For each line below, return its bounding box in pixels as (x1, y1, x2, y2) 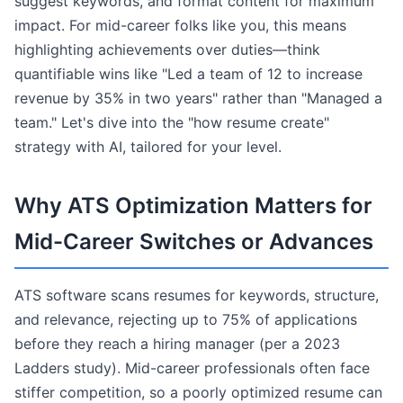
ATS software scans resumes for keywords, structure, (14, 286, 379, 304)
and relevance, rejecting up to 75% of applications (14, 310, 357, 328)
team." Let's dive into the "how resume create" (14, 113, 329, 131)
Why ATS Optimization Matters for (14, 193, 372, 219)
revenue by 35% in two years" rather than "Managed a (14, 89, 382, 107)
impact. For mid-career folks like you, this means (14, 16, 346, 34)
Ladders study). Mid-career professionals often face (14, 359, 370, 377)
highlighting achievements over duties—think (14, 40, 320, 58)
